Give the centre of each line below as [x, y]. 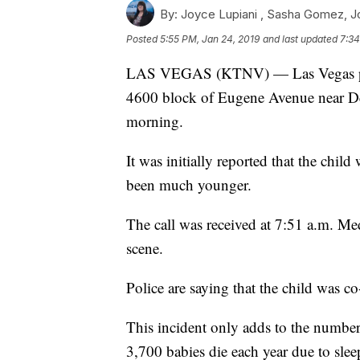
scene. [145, 248]
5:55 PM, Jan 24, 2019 [210, 39]
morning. [155, 121]
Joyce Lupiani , [222, 14]
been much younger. [189, 185]
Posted [143, 39]
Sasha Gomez [305, 14]
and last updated [300, 39]
